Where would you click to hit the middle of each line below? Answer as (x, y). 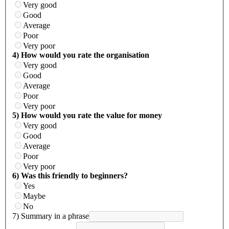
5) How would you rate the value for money (87, 116)
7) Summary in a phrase (51, 216)
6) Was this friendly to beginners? (70, 176)
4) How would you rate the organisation (81, 55)
